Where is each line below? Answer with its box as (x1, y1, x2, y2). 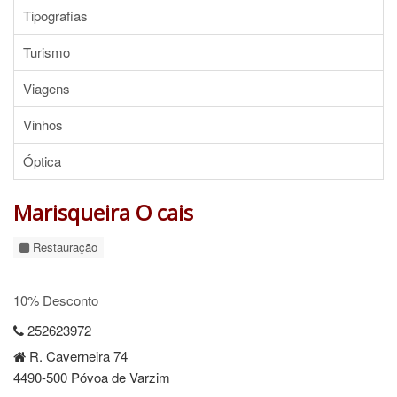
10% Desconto (13, 291, 98, 309)
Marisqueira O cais (13, 198, 193, 227)
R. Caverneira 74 (26, 346, 128, 365)
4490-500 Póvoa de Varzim (13, 368, 170, 386)
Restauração (29, 238, 97, 255)
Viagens (23, 79, 70, 97)
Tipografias (23, 6, 88, 25)
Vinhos (23, 115, 63, 134)
